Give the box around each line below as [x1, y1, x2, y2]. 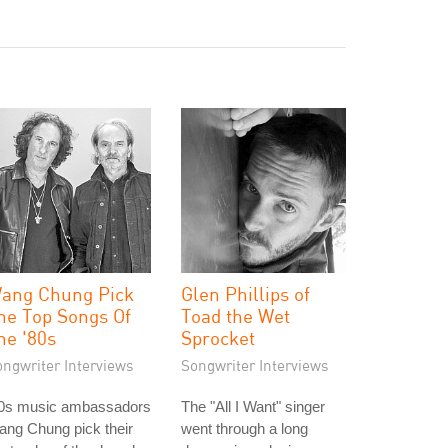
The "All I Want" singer [181, 398, 325, 415]
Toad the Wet [181, 304, 290, 327]
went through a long [181, 420, 308, 437]
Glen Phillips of [181, 282, 310, 305]
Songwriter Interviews [181, 356, 329, 374]
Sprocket [181, 326, 255, 349]
